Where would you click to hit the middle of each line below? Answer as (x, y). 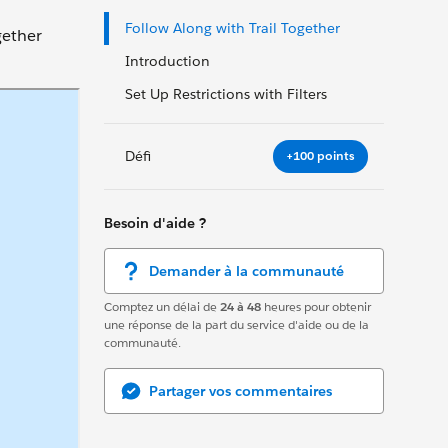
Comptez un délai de (162, 306)
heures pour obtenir (316, 306)
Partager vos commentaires (240, 390)
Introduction (167, 61)
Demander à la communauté (246, 270)
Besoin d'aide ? (155, 222)
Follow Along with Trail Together (232, 28)
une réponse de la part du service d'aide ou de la (236, 324)
